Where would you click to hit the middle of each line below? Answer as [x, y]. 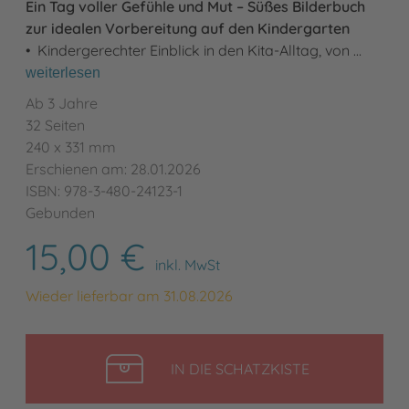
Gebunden [60, 213]
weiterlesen [63, 73]
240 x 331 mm [71, 147]
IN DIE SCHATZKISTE [240, 369]
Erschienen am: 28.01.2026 [113, 169]
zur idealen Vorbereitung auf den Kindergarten [189, 29]
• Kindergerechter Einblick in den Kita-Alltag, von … [194, 51]
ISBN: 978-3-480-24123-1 [104, 191]
